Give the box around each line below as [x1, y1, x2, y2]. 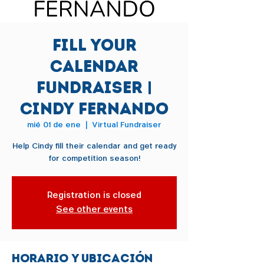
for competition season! [48, 153, 141, 164]
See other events [56, 204, 133, 216]
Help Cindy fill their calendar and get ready [12, 141, 177, 151]
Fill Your [52, 35, 137, 55]
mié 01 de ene [27, 120, 81, 130]
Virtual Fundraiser [92, 120, 161, 130]
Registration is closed [47, 190, 141, 202]
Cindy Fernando [20, 98, 169, 119]
